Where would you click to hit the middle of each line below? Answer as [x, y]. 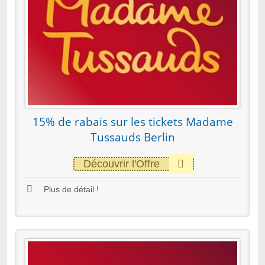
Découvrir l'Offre [121, 164]
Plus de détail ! [70, 190]
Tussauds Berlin [132, 138]
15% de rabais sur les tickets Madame [132, 122]
